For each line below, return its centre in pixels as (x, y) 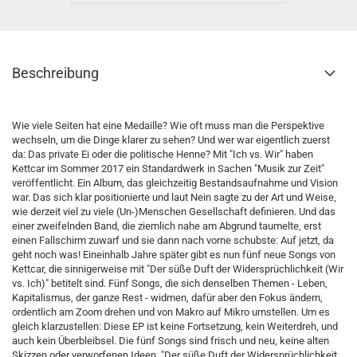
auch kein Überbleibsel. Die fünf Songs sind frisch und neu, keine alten (171, 341)
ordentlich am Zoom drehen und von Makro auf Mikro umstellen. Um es (171, 312)
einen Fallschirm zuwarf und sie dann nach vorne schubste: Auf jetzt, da (173, 240)
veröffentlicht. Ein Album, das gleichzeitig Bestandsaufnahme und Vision (175, 183)
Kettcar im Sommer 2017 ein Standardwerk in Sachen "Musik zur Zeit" (168, 169)
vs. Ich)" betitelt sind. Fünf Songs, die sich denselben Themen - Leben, (170, 283)
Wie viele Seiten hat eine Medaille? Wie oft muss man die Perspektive (168, 126)
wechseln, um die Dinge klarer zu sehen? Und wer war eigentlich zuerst (171, 140)
